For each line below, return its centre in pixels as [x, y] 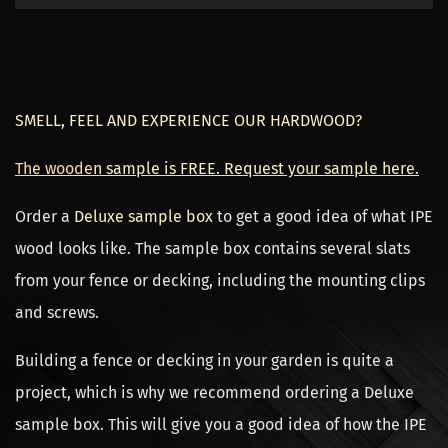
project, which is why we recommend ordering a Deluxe [214, 392]
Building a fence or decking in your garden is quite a [204, 360]
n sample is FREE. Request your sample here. [256, 168]
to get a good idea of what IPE [325, 216]
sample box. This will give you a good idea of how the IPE [221, 424]
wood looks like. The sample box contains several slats [212, 248]
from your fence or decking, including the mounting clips [220, 280]
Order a [44, 216]
